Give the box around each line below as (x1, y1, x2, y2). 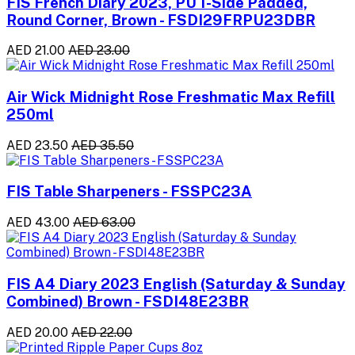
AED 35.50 (71, 137, 134, 153)
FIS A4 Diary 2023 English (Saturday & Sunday (6, 274, 345, 292)
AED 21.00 (6, 43, 65, 59)
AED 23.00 (68, 43, 130, 59)
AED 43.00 (6, 215, 70, 231)
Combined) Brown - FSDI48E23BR (6, 292, 249, 310)
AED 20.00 (6, 324, 68, 340)
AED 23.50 (6, 137, 68, 153)
